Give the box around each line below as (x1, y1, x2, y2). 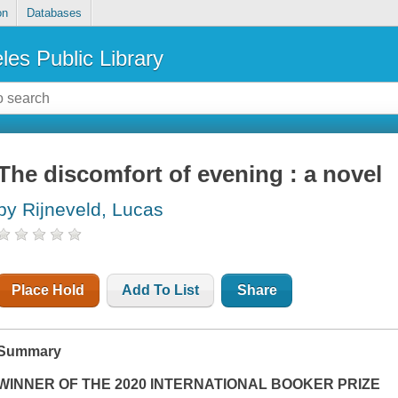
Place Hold (12, 283, 85, 298)
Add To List (122, 283, 200, 298)
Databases (26, 6, 82, 20)
